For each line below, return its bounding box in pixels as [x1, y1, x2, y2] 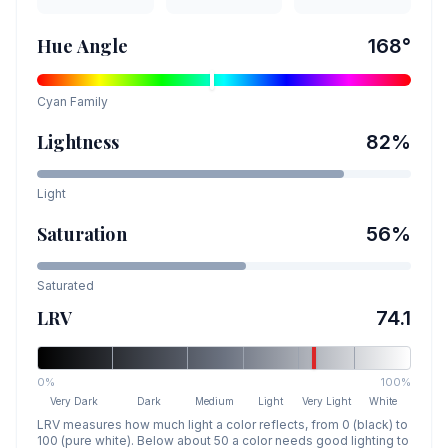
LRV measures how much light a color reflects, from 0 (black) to [37, 417, 408, 432]
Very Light [302, 395, 352, 407]
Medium [195, 395, 235, 407]
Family [67, 94, 108, 109]
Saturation [37, 222, 127, 246]
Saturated [37, 278, 94, 293]
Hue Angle [37, 34, 129, 58]
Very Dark [50, 395, 99, 407]
